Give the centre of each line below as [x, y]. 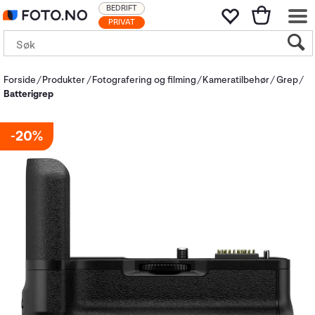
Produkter [64, 80]
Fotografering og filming [144, 80]
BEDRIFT [122, 8]
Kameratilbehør [236, 80]
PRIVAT [122, 22]
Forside [20, 80]
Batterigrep [28, 94]
